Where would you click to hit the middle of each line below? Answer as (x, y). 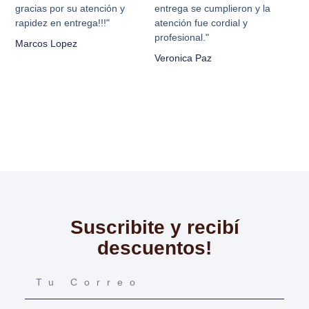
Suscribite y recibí (154, 228)
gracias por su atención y (70, 9)
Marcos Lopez (47, 44)
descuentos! (154, 248)
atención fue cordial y (201, 23)
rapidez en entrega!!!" (63, 23)
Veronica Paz (183, 58)
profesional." (182, 38)
